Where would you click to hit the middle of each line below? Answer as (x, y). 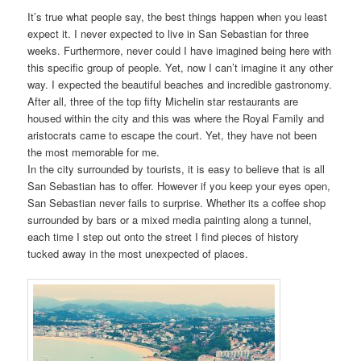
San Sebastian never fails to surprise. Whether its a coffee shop (177, 202)
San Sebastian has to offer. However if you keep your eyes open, (179, 185)
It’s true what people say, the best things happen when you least (178, 16)
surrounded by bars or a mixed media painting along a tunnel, (170, 219)
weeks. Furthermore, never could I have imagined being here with (180, 50)
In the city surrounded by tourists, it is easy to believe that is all (176, 168)
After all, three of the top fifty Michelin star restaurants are (163, 101)
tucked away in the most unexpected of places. (138, 253)
